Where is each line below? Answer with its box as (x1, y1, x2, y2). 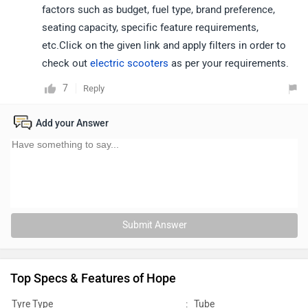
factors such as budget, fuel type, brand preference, (42, 3, 275, 16)
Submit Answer (122, 219, 187, 231)
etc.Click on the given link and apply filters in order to (42, 39, 286, 52)
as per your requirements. (168, 57, 289, 69)
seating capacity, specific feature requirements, (42, 21, 258, 34)
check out (42, 57, 90, 69)
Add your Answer (36, 118, 109, 129)
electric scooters (90, 57, 168, 69)
